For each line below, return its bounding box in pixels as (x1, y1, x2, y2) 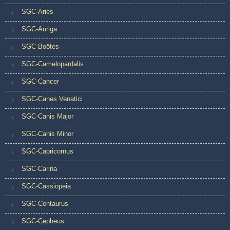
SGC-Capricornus (22, 147, 73, 156)
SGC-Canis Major (22, 112, 73, 121)
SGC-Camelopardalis (22, 60, 84, 68)
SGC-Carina (22, 165, 57, 173)
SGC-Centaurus (22, 200, 68, 208)
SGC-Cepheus (22, 217, 64, 225)
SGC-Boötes (22, 43, 59, 51)
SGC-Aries (22, 8, 53, 16)
